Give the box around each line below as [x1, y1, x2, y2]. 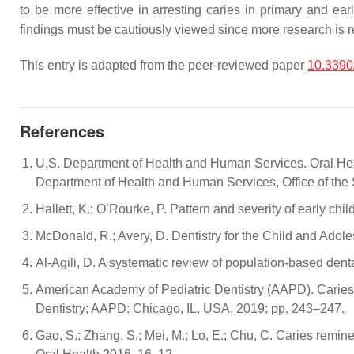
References [20, 119, 104, 142]
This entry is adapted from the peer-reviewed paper [20, 58, 307, 72]
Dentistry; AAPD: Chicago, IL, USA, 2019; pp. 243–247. [36, 302, 345, 315]
